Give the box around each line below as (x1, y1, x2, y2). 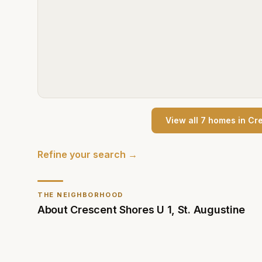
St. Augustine (177, 204, 246, 216)
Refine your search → (37, 149, 137, 160)
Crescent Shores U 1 (70, 204, 172, 216)
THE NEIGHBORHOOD (37, 191, 123, 199)
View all (165, 115, 201, 125)
